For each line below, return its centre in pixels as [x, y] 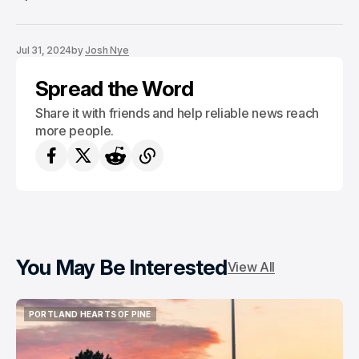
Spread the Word [115, 89]
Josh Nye [107, 50]
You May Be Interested [122, 267]
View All [251, 267]
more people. [75, 131]
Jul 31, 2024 [44, 50]
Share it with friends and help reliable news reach [177, 113]
